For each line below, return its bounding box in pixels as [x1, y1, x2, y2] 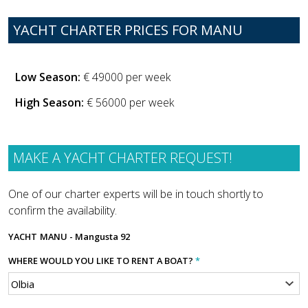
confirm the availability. [8, 203, 117, 219]
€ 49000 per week [80, 69, 170, 85]
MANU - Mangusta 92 [40, 230, 130, 243]
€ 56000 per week [84, 95, 174, 111]
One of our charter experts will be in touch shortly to [8, 186, 263, 202]
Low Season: [15, 69, 80, 85]
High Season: [15, 95, 84, 111]
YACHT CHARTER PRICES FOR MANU [13, 21, 243, 40]
